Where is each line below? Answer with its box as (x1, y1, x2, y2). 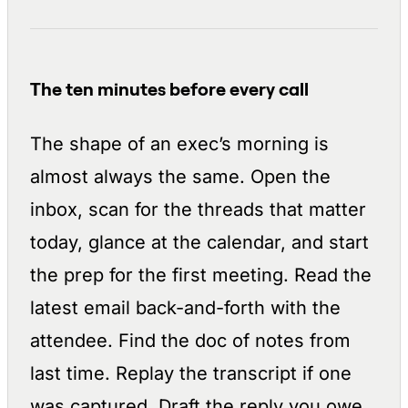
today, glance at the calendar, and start (30, 231, 369, 253)
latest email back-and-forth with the (30, 297, 341, 319)
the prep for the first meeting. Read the (30, 264, 372, 286)
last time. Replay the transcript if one (30, 362, 352, 384)
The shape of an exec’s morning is (30, 133, 329, 155)
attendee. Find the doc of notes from (30, 330, 351, 352)
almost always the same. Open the (30, 166, 331, 188)
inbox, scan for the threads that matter (30, 199, 366, 220)
